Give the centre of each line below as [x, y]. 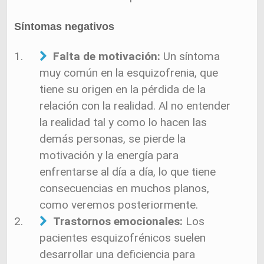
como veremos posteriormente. [119, 205]
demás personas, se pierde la [113, 139]
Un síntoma [191, 56]
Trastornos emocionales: [119, 221]
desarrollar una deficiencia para [117, 254]
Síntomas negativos [65, 27]
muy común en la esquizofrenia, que [129, 73]
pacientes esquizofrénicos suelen [123, 238]
